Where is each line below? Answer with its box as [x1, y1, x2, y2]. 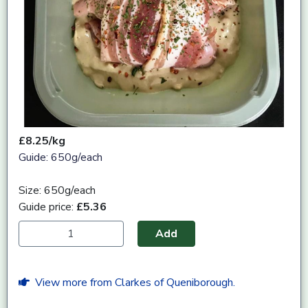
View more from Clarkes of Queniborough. [30, 275, 235, 291]
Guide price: [19, 199, 76, 215]
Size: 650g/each [19, 183, 96, 199]
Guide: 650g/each [19, 150, 102, 166]
